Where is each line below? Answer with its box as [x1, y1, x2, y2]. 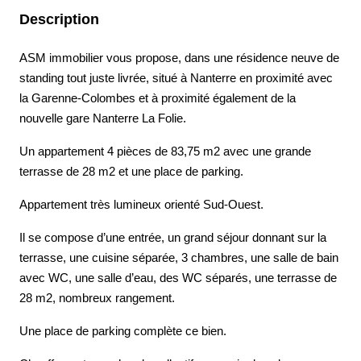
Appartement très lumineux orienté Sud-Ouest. [19, 197, 263, 211]
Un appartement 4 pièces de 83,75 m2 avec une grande [19, 144, 311, 158]
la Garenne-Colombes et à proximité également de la [19, 91, 296, 105]
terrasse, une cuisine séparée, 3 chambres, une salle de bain [19, 251, 338, 264]
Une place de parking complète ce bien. [19, 324, 226, 338]
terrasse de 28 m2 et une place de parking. [19, 164, 243, 178]
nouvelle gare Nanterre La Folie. [19, 111, 186, 125]
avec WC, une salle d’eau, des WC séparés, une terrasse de [19, 271, 337, 284]
